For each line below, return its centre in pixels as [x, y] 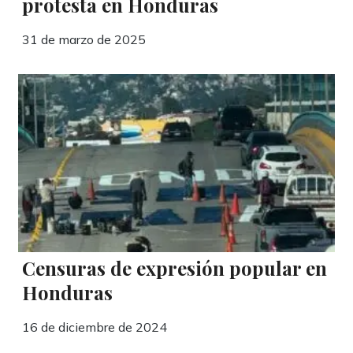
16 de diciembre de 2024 [95, 327]
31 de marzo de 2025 [84, 40]
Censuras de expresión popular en [175, 268]
